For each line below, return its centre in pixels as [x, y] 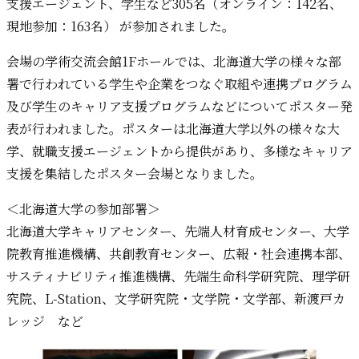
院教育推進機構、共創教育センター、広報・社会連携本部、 [179, 254]
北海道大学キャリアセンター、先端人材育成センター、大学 [178, 232]
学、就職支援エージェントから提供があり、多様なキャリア [179, 151]
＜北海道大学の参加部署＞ [83, 209]
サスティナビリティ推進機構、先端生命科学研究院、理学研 [178, 276]
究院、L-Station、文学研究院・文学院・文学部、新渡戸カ [176, 299]
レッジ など [45, 321]
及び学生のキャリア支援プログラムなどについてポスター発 [179, 107]
